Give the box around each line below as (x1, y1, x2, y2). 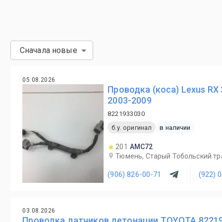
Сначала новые (19, 46, 77, 55)
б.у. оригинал (111, 123, 152, 131)
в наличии (160, 123, 191, 131)
